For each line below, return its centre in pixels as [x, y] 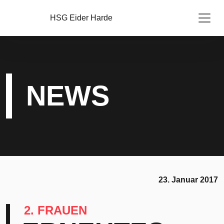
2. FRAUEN [55, 210]
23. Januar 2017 [188, 180]
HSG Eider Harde [81, 18]
